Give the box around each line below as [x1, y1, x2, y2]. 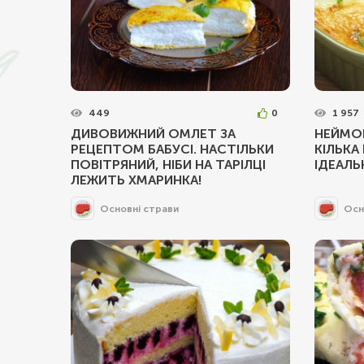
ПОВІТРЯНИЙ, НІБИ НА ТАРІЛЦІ [71, 157, 266, 172]
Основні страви [100, 202, 179, 214]
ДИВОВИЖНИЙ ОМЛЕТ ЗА [71, 126, 236, 141]
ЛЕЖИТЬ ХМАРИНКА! [71, 172, 201, 188]
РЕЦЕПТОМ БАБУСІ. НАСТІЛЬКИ [71, 141, 274, 157]
